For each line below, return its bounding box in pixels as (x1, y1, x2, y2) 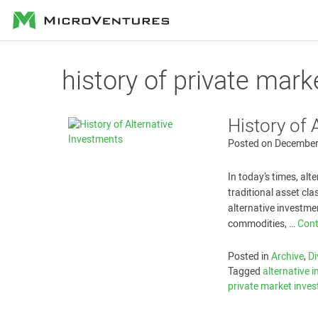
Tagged (228, 264, 263, 279)
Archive (271, 249, 305, 264)
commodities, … (228, 216, 298, 231)
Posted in (228, 249, 272, 264)
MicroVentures (12, 8, 94, 27)
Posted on (228, 136, 275, 151)
